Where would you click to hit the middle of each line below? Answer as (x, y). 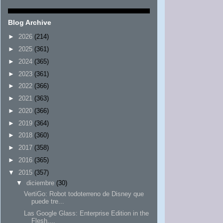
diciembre (40, 183)
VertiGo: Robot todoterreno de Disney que (84, 194)
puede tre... (48, 201)
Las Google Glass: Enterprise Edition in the (87, 214)
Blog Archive (30, 22)
